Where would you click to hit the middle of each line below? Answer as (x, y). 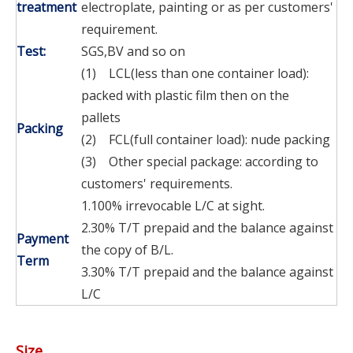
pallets (104, 117)
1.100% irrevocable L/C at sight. (173, 205)
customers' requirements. (157, 183)
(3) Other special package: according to (200, 161)
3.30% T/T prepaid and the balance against (207, 271)
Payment (43, 238)
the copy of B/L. (127, 249)
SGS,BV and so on (133, 51)
